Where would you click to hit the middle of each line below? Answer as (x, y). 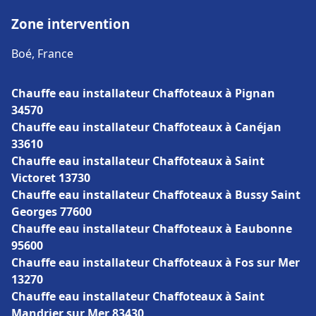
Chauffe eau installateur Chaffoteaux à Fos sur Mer (156, 262)
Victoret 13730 (51, 178)
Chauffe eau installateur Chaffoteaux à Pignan (143, 93)
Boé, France (42, 54)
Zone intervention (71, 24)
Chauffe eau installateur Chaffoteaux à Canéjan (146, 127)
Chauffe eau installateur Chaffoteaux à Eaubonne (152, 229)
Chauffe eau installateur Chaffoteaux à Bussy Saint (156, 195)
